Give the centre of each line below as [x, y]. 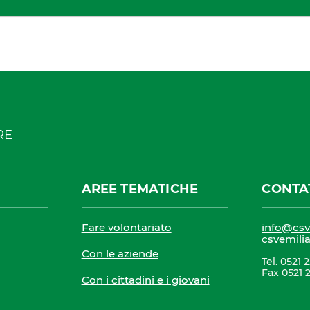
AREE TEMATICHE [140, 189]
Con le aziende [120, 254]
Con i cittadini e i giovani [145, 280]
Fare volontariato [126, 227]
